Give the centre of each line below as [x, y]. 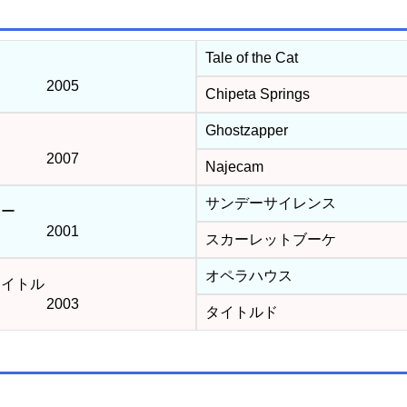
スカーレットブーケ [269, 239]
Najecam [233, 167]
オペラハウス [247, 276]
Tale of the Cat [250, 58]
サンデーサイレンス [269, 203]
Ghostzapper [245, 130]
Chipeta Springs [256, 94]
